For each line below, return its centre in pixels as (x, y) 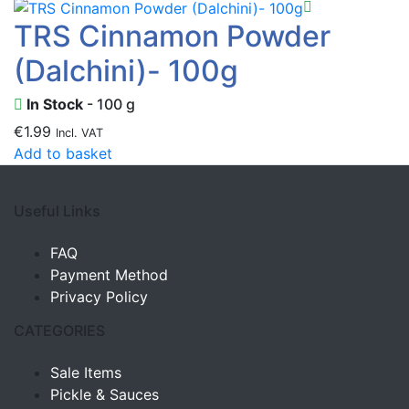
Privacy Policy (99, 297)
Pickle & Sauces (105, 395)
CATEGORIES (59, 331)
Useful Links (57, 211)
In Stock (53, 104)
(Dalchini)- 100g (126, 70)
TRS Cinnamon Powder (172, 36)
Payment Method (109, 275)
